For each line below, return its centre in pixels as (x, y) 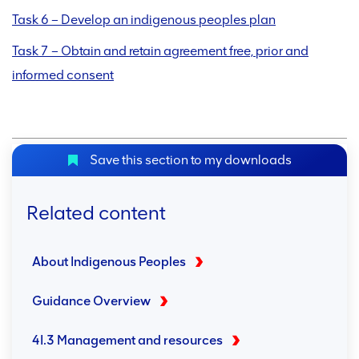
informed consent (63, 75)
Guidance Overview (91, 301)
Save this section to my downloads (189, 160)
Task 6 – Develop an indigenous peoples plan (144, 20)
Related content (96, 213)
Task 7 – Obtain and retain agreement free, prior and (160, 51)
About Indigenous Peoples (109, 262)
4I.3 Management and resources (127, 341)
